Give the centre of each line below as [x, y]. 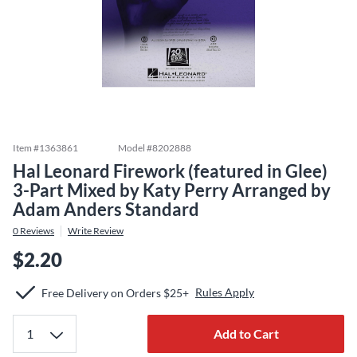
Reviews [36, 231]
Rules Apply [225, 292]
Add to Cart [246, 333]
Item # [26, 148]
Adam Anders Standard [106, 209]
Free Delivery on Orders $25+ [115, 292]
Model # [135, 148]
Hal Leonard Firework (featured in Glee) [170, 171]
